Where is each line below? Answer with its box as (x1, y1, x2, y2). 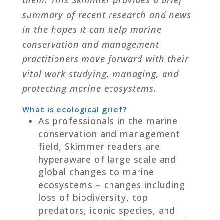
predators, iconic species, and (38, 204, 175, 216)
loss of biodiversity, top (38, 191, 148, 203)
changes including (101, 178, 185, 191)
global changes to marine (38, 165, 154, 178)
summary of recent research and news (22, 8, 191, 21)
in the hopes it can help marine (22, 23, 162, 35)
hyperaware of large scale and (38, 153, 176, 165)
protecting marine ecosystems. (22, 82, 157, 94)
